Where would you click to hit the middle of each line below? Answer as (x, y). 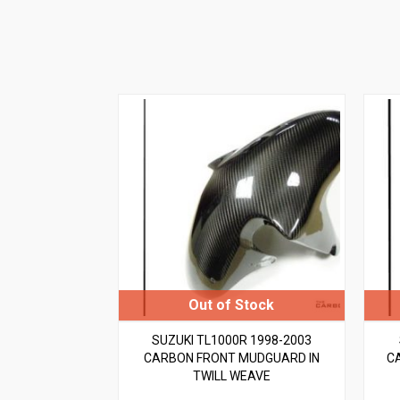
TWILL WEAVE (231, 375)
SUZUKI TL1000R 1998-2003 (231, 340)
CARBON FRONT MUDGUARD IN (231, 358)
